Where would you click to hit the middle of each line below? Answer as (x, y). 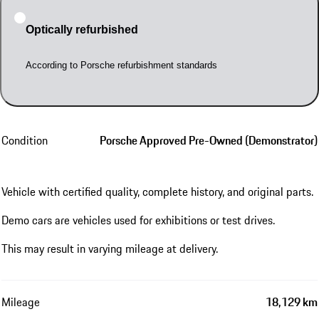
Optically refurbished (82, 29)
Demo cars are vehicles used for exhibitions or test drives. (138, 220)
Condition (25, 141)
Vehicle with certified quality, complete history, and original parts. (157, 192)
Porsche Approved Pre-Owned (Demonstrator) (209, 141)
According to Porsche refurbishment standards (121, 65)
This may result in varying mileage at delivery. (110, 249)
